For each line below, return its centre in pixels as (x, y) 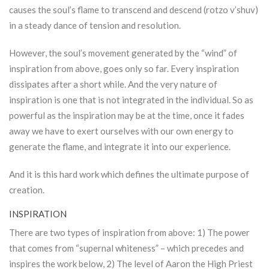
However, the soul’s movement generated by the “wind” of (123, 53)
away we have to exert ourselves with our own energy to (121, 131)
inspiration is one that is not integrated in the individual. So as (131, 100)
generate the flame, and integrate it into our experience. (120, 147)
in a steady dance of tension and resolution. (95, 26)
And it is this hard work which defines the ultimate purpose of (129, 174)
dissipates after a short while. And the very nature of (113, 84)
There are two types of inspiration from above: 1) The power (129, 233)
